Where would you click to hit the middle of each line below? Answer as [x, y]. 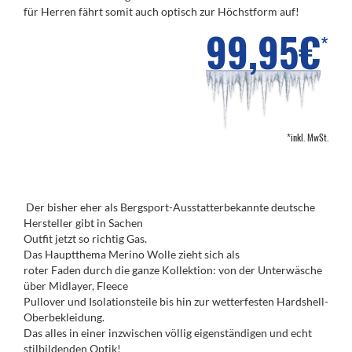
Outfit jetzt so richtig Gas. [85, 238]
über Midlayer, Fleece [76, 286]
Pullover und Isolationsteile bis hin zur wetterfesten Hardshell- [176, 301]
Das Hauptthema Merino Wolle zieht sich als [132, 254]
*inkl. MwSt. [308, 137]
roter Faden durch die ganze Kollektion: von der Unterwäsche [173, 270]
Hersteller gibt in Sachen [83, 223]
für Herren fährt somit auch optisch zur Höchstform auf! [161, 11]
